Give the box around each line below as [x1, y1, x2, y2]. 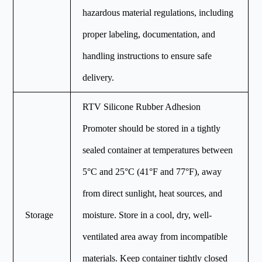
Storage [25, 210, 54, 220]
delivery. [82, 73, 115, 83]
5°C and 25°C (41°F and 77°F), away [82, 167, 222, 177]
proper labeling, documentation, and [82, 29, 216, 40]
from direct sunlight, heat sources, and [82, 188, 223, 199]
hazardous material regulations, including [82, 8, 234, 18]
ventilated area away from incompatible [82, 232, 228, 242]
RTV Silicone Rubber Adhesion [82, 102, 201, 112]
